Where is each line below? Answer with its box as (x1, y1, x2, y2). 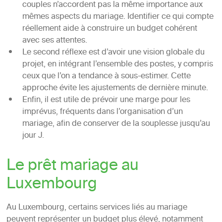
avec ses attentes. (22, 34, 87, 48)
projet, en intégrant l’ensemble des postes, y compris (22, 57, 213, 72)
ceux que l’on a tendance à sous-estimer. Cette (22, 69, 191, 84)
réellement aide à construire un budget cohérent (22, 22, 197, 36)
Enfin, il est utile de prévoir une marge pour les (22, 93, 190, 108)
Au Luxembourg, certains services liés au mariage (6, 201, 187, 215)
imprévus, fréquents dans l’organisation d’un (22, 105, 183, 119)
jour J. (22, 129, 44, 143)
